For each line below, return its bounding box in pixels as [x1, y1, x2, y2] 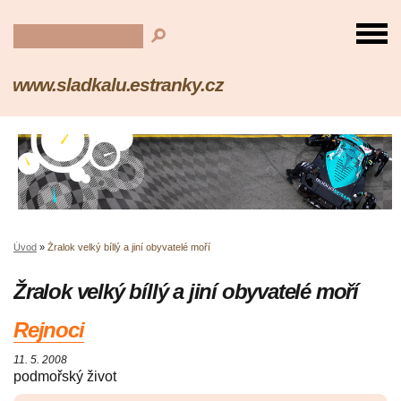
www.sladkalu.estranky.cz [13, 74, 225, 95]
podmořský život [13, 369, 116, 385]
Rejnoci [13, 318, 84, 343]
